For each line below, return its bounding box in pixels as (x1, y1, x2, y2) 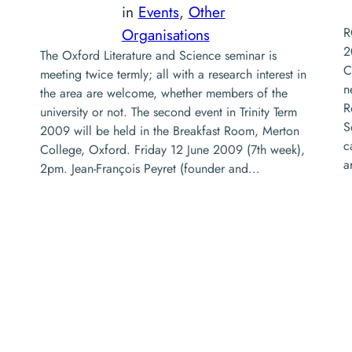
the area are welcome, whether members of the (39, 83, 288, 102)
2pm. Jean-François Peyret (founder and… (39, 159, 259, 178)
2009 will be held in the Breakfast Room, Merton (39, 121, 299, 140)
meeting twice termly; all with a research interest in (39, 64, 306, 83)
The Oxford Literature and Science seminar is (39, 46, 277, 64)
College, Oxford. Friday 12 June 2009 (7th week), (39, 140, 305, 159)
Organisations (121, 23, 210, 46)
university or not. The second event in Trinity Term (39, 102, 297, 121)
